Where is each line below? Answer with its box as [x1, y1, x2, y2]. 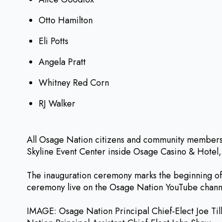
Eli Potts [39, 35, 68, 48]
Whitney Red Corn [39, 76, 109, 90]
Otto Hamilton [39, 14, 93, 27]
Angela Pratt [39, 55, 86, 69]
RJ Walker [39, 97, 75, 111]
